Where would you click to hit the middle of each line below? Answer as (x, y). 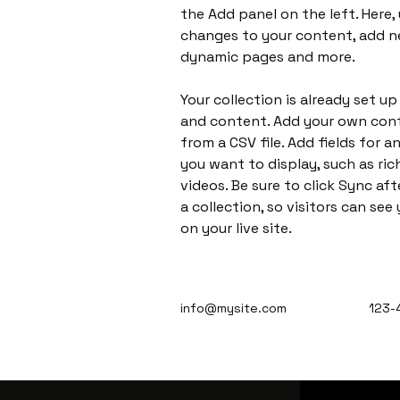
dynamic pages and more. (268, 57)
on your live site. (238, 228)
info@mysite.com (234, 308)
